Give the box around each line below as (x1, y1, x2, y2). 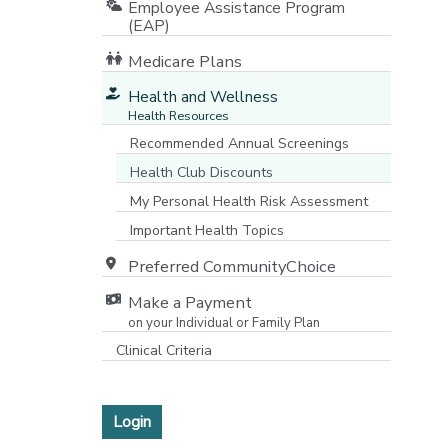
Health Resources (128, 107, 229, 124)
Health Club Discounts (130, 163, 273, 182)
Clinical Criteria (116, 341, 212, 360)
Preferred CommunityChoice (128, 255, 336, 278)
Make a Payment (128, 291, 252, 314)
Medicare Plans (128, 50, 242, 73)
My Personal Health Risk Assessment (130, 192, 368, 211)
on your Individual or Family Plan (128, 314, 320, 332)
